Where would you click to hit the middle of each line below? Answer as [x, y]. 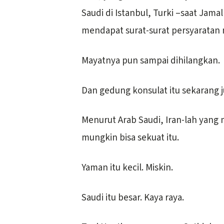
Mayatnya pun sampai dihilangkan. [151, 60]
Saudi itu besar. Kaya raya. [133, 197]
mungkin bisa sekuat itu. [130, 138]
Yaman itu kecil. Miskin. [127, 167]
